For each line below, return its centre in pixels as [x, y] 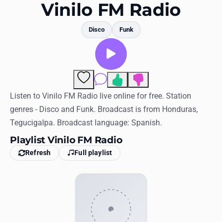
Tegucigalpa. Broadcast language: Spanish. [86, 123]
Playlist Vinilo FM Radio [66, 140]
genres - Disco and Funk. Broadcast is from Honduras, [104, 110]
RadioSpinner [24, 160]
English [14, 137]
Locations [18, 25]
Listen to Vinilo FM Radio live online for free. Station [101, 96]
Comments [125, 78]
